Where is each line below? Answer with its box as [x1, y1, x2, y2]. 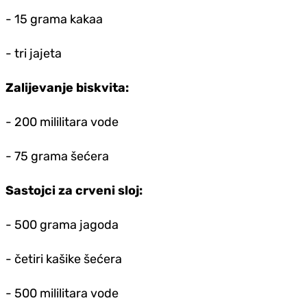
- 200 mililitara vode [5, 114, 119, 130]
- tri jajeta [5, 46, 62, 62]
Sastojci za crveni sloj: [5, 183, 143, 199]
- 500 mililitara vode [5, 286, 119, 302]
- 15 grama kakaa [5, 12, 103, 27]
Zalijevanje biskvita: [5, 80, 129, 96]
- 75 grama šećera [5, 149, 109, 164]
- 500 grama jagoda [5, 217, 119, 233]
